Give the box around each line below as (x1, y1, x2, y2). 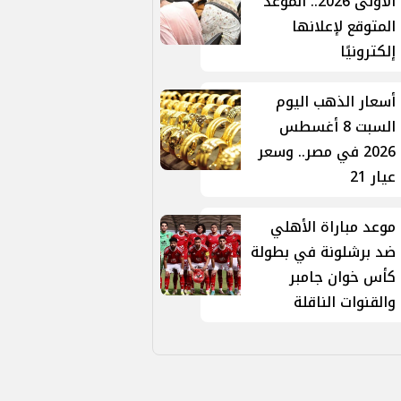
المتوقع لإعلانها (292, 13, 397, 40)
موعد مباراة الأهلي (270, 213, 397, 241)
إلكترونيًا (340, 38, 397, 65)
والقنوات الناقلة (294, 288, 397, 316)
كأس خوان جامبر (289, 263, 397, 291)
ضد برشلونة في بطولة (251, 238, 397, 266)
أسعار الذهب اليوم (276, 88, 397, 115)
